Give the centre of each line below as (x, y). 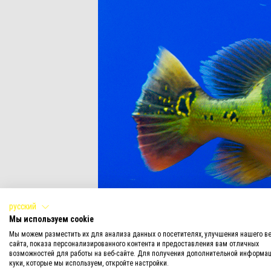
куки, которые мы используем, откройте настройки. (89, 263)
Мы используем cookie (51, 219)
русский (23, 207)
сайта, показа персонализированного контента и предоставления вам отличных (134, 243)
